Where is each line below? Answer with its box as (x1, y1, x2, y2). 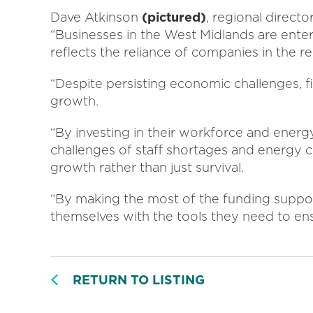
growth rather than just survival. (50, 160, 244, 175)
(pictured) (142, 10, 206, 24)
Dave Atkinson (50, 10, 142, 24)
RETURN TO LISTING (73, 272, 205, 287)
